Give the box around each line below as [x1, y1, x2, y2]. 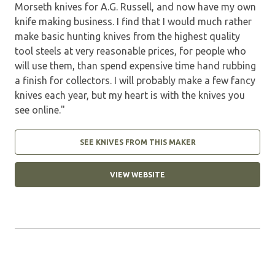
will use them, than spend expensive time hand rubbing [15, 60, 256, 71]
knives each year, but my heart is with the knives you [15, 89, 245, 101]
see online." [15, 104, 65, 115]
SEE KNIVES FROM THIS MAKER [79, 137, 196, 146]
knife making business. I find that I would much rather [15, 15, 252, 27]
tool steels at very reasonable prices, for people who [15, 45, 246, 56]
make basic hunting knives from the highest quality [15, 30, 240, 42]
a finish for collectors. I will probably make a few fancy [15, 74, 255, 86]
